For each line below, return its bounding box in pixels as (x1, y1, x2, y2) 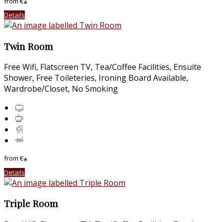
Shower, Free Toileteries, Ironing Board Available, (4, 72, 188, 84)
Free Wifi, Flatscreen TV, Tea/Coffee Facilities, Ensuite (4, 61, 201, 73)
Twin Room (4, 40, 53, 53)
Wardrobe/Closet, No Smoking (4, 83, 118, 95)
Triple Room (4, 197, 58, 210)
